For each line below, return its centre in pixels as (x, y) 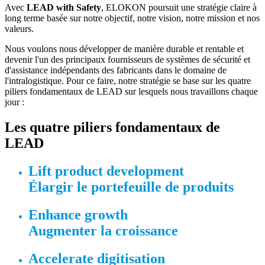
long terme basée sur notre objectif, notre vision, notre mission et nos (132, 18)
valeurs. (19, 29)
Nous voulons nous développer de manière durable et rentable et (124, 49)
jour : (14, 102)
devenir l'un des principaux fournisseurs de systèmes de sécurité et (127, 60)
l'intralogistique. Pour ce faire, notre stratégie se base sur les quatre (128, 81)
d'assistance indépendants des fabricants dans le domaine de (116, 70)
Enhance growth (78, 214)
